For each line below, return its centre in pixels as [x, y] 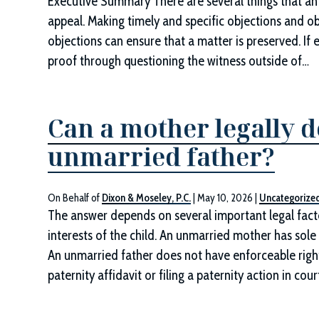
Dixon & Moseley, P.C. [147, 198]
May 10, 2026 [225, 198]
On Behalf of [75, 198]
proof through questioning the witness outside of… [179, 61]
